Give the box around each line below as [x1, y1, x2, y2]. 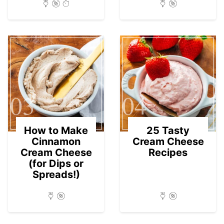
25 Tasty [146, 124, 189, 136]
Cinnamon [31, 135, 80, 147]
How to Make [24, 124, 88, 136]
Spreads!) [32, 168, 80, 180]
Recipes [148, 146, 187, 158]
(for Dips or [28, 157, 83, 169]
